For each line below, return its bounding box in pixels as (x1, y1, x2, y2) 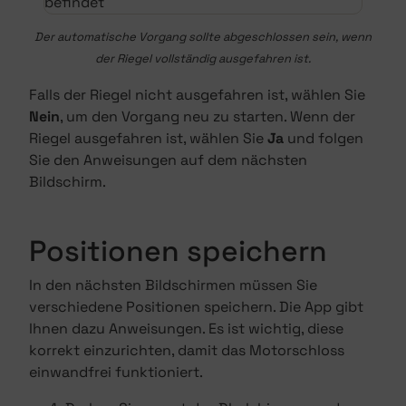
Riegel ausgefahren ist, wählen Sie (29, 129, 267, 148)
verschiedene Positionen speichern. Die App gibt (29, 297, 363, 316)
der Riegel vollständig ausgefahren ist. (95, 51, 311, 66)
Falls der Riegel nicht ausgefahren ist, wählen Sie (29, 85, 365, 104)
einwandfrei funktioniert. (29, 362, 203, 382)
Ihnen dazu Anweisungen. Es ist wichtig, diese (29, 319, 343, 338)
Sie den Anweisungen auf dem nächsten (29, 150, 307, 169)
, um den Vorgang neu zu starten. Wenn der (60, 107, 355, 126)
